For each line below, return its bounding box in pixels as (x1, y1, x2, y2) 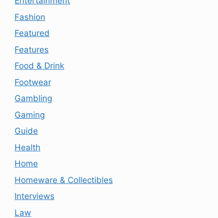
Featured (15, 28, 50, 38)
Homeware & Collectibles (15, 175, 113, 185)
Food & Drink (15, 61, 64, 71)
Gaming (15, 109, 45, 120)
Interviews (15, 191, 54, 201)
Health (15, 142, 40, 152)
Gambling (15, 93, 52, 104)
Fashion (15, 12, 45, 22)
